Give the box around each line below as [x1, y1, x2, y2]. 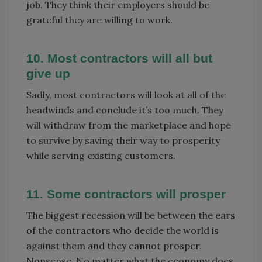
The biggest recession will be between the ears [26, 209, 235, 221]
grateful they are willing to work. [26, 13, 173, 26]
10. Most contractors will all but [26, 51, 212, 65]
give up [26, 66, 70, 80]
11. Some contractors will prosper [26, 187, 226, 201]
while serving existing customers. [26, 149, 175, 161]
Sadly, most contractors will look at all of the [26, 88, 226, 101]
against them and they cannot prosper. [26, 239, 202, 251]
